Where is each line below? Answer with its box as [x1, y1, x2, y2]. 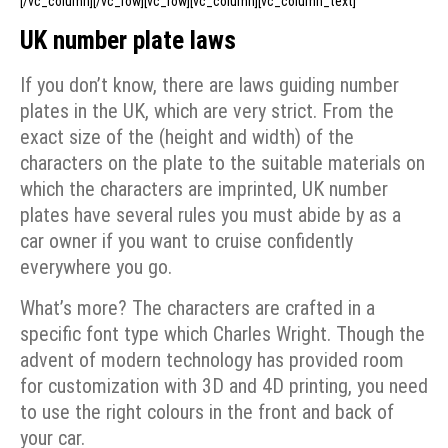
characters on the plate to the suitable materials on [20, 151, 425, 176]
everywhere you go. [20, 255, 172, 280]
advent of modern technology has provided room [20, 347, 404, 372]
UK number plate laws [20, 26, 236, 56]
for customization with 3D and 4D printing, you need [20, 373, 428, 398]
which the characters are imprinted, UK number [20, 177, 388, 202]
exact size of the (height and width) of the [20, 125, 354, 150]
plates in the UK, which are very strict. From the [20, 99, 394, 124]
